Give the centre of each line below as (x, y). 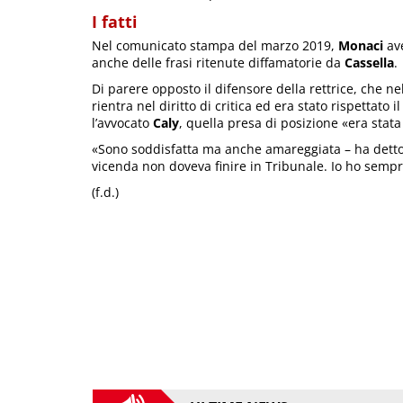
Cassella (369, 63)
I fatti (115, 22)
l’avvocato (122, 123)
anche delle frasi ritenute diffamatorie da (218, 63)
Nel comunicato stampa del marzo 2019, (215, 46)
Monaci (361, 46)
